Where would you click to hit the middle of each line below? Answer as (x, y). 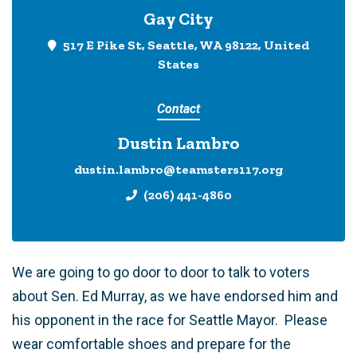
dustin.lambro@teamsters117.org (178, 169)
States (178, 64)
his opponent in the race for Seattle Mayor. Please (170, 320)
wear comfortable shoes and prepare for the (151, 344)
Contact (178, 109)
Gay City (178, 19)
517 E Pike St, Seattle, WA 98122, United (186, 45)
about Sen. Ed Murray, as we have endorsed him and (175, 296)
